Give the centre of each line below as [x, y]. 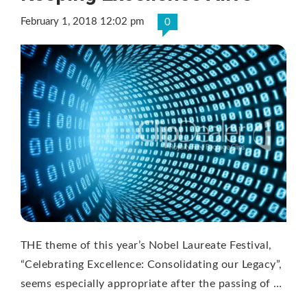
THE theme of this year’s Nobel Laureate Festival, [146, 245]
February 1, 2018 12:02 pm [82, 22]
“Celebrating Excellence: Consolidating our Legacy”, [151, 264]
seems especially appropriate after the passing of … [151, 283]
